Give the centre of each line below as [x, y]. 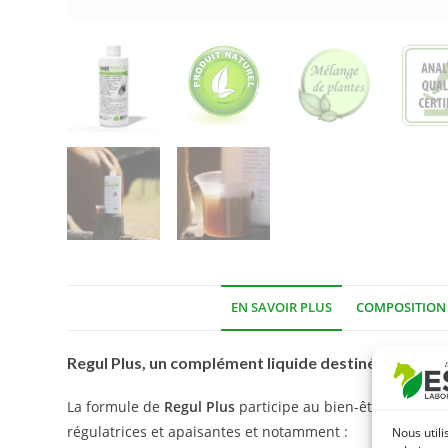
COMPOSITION [400, 307]
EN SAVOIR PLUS [281, 307]
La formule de [116, 406]
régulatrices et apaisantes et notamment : [208, 431]
